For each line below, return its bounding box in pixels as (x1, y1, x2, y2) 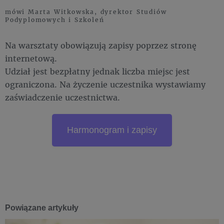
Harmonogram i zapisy (67, 125, 157, 135)
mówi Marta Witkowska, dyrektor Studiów (5, 8, 167, 15)
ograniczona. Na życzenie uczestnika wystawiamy (5, 79, 205, 89)
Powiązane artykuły (5, 203, 78, 212)
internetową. (5, 53, 57, 63)
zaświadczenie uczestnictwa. (5, 92, 122, 102)
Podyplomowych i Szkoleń (5, 16, 104, 23)
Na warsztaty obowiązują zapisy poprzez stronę (5, 40, 196, 50)
